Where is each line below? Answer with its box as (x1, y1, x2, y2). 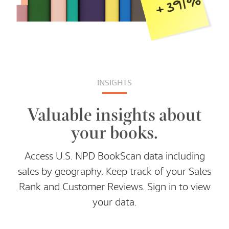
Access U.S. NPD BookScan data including (24, 150, 205, 163)
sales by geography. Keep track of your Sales (18, 165, 211, 178)
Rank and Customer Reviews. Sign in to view (18, 180, 211, 194)
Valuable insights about (27, 101, 202, 127)
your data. (93, 196, 136, 209)
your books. (71, 119, 158, 145)
